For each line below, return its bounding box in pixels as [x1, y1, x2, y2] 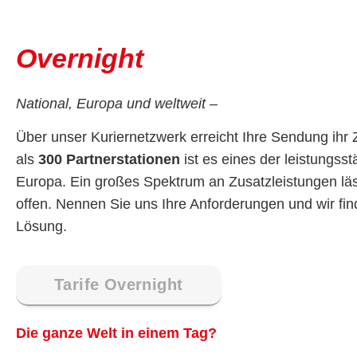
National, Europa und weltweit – [16, 95, 218, 112]
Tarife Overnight [54, 275, 183, 293]
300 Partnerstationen [38, 151, 180, 168]
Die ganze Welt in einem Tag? [16, 324, 217, 341]
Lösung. [16, 218, 67, 235]
